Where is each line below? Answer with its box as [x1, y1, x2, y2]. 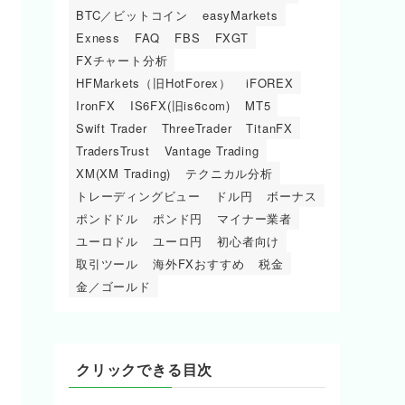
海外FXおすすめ [153, 255, 245, 273]
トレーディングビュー [76, 187, 201, 205]
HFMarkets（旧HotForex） [76, 74, 232, 92]
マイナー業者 [217, 210, 293, 228]
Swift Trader [76, 119, 147, 137]
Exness [76, 29, 120, 47]
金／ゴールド [76, 278, 151, 296]
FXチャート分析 [76, 52, 168, 70]
